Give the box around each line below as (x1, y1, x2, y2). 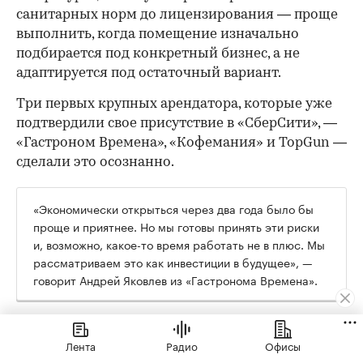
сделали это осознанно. (16, 155, 174, 169)
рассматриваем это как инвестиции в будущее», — (33, 252, 313, 271)
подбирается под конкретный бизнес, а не (16, 46, 300, 61)
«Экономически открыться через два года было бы (33, 199, 314, 217)
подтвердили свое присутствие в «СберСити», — (16, 116, 337, 130)
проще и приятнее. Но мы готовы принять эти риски (33, 216, 319, 235)
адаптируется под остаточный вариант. (16, 66, 281, 80)
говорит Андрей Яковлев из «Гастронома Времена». (33, 270, 318, 288)
